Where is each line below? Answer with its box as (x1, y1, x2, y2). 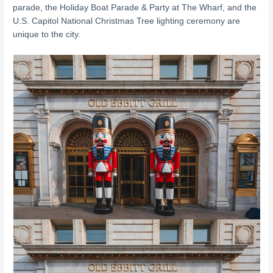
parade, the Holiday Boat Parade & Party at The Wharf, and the (13, 2, 257, 12)
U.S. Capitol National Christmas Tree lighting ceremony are (13, 16, 241, 26)
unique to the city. (13, 29, 81, 39)
